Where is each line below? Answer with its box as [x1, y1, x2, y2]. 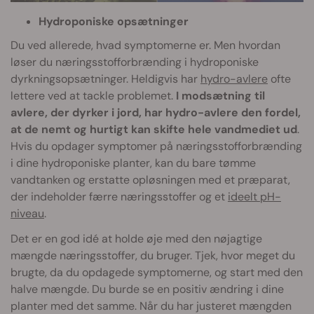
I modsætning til [176, 88, 265, 104]
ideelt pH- [228, 189, 281, 205]
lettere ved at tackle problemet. [11, 88, 176, 104]
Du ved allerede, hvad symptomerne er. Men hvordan [11, 38, 280, 53]
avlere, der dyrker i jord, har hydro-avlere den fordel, [11, 105, 301, 121]
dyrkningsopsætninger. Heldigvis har [11, 71, 200, 87]
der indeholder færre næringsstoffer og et [11, 189, 228, 205]
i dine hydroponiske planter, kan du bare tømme [11, 156, 256, 171]
